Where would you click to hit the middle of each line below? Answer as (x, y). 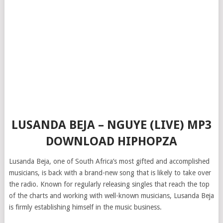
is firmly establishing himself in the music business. (85, 207)
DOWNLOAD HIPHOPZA (111, 141)
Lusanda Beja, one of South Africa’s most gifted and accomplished (109, 161)
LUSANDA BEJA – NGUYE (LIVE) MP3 (111, 125)
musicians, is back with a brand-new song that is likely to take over (110, 173)
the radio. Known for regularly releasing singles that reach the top (109, 184)
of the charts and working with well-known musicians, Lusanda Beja (111, 196)
